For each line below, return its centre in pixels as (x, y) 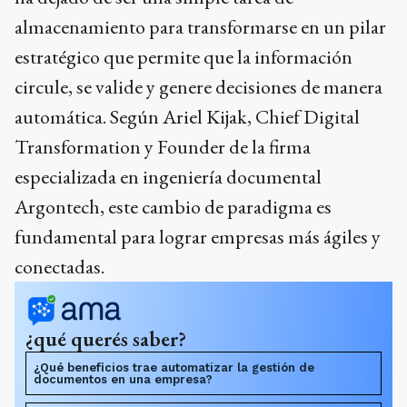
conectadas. (60, 267)
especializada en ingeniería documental (168, 177)
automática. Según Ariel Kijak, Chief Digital (187, 117)
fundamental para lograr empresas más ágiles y (198, 237)
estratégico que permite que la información (184, 57)
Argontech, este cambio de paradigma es (173, 207)
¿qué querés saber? (106, 339)
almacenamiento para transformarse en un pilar (200, 27)
